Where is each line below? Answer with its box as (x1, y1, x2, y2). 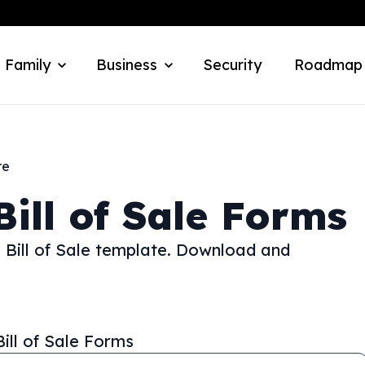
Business (96, 55, 157, 74)
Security (203, 55, 262, 74)
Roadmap (294, 55, 363, 74)
